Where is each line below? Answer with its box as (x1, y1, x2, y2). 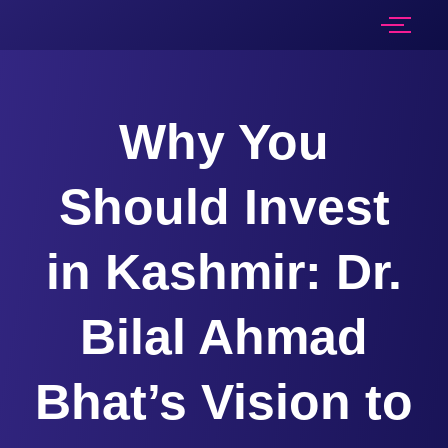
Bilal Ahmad (80, 309, 368, 365)
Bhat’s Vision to (35, 374, 413, 430)
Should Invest (58, 179, 390, 235)
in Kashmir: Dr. (46, 244, 402, 300)
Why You (119, 114, 329, 170)
